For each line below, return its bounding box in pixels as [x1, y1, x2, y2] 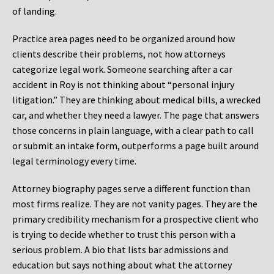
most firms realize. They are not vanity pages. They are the [12, 198, 257, 210]
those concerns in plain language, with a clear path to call [12, 124, 254, 137]
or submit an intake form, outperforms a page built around [12, 139, 259, 152]
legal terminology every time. [12, 155, 136, 168]
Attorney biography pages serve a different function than [12, 182, 250, 195]
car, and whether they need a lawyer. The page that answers [12, 109, 259, 122]
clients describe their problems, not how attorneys [12, 48, 226, 61]
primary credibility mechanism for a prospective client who [12, 213, 259, 226]
